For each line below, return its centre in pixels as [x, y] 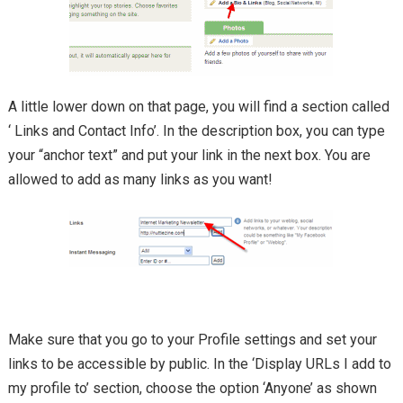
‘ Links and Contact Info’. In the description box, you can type [196, 131]
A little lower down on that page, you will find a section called [198, 107]
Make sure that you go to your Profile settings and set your [192, 340]
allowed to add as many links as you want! [140, 180]
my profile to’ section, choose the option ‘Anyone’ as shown [192, 389]
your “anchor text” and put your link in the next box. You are [189, 156]
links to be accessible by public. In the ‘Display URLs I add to [199, 364]
